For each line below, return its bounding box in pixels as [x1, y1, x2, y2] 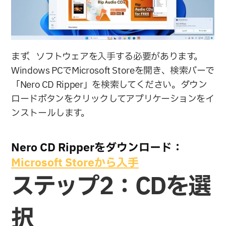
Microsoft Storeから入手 [11, 155, 139, 172]
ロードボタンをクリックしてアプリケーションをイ [11, 92, 215, 106]
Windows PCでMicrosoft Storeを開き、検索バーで [11, 64, 214, 78]
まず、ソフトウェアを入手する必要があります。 [11, 50, 203, 64]
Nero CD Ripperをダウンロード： [11, 140, 184, 157]
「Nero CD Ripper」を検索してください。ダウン [11, 78, 207, 92]
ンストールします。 [11, 106, 90, 121]
